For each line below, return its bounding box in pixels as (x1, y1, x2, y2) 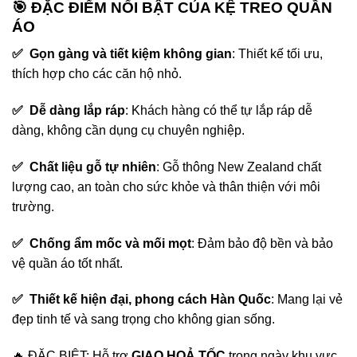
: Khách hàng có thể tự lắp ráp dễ (125, 104, 312, 118)
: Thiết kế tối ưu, (232, 47, 323, 61)
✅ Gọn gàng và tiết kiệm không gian (12, 47, 232, 61)
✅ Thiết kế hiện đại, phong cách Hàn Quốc (12, 292, 271, 307)
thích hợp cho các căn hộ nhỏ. (12, 67, 182, 81)
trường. (12, 199, 54, 214)
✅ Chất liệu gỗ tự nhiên (12, 159, 156, 174)
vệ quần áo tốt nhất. (12, 256, 123, 270)
